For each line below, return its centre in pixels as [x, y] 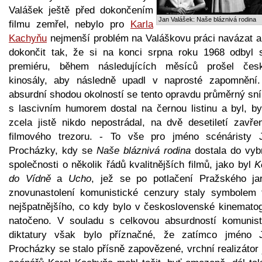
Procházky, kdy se [53, 150]
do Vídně [30, 178]
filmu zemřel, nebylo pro [69, 24]
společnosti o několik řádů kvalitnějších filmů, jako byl [132, 164]
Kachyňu [28, 38]
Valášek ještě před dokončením [81, 10]
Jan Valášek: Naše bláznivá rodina [207, 19]
